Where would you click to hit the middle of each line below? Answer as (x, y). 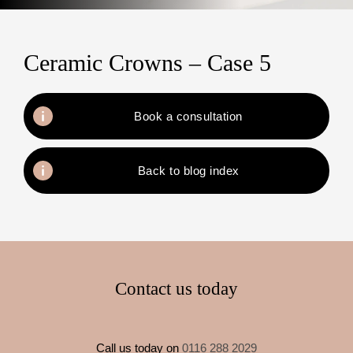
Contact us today (176, 289)
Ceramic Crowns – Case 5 (147, 63)
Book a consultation (188, 116)
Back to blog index (188, 171)
